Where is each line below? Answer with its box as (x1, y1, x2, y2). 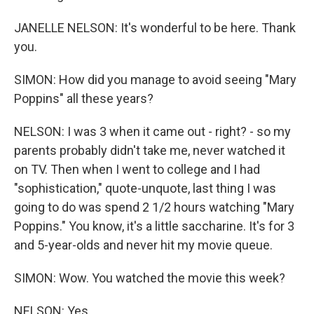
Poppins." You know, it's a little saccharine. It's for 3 (14, 219, 294, 233)
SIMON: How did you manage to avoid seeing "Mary (14, 72, 296, 87)
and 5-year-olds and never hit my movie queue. (14, 238, 273, 252)
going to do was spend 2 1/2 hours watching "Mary (14, 200, 294, 214)
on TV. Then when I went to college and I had (14, 162, 260, 177)
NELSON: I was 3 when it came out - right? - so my (14, 124, 291, 139)
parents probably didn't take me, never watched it (14, 143, 285, 158)
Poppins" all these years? (14, 91, 153, 106)
